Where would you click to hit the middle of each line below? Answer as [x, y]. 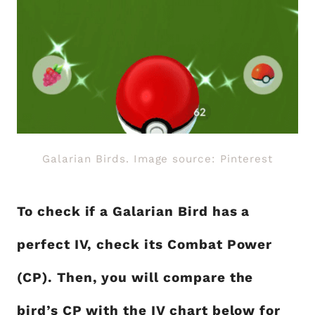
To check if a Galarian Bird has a [134, 212]
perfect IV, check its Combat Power [145, 245]
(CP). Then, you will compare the [135, 278]
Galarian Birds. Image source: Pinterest [157, 159]
